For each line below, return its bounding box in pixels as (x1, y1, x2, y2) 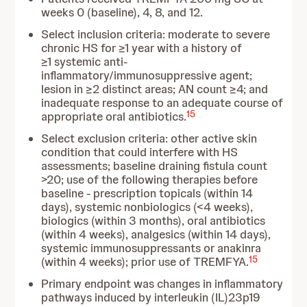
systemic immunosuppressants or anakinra (41, 241, 262, 256)
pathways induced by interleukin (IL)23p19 (41, 290, 261, 305)
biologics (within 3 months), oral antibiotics (41, 213, 266, 228)
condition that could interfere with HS (41, 145, 238, 160)
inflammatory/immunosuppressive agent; (41, 68, 253, 83)
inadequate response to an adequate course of (41, 95, 284, 110)
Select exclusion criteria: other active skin (41, 131, 258, 146)
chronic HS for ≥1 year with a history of (41, 40, 243, 56)
